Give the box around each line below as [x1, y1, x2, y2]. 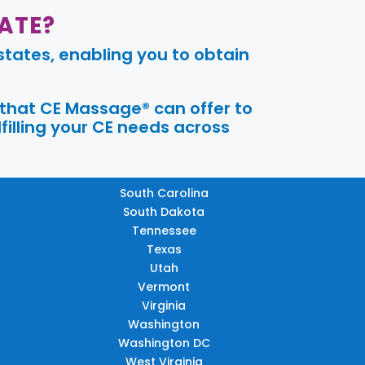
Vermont [138, 279, 191, 296]
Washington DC [117, 335, 210, 352]
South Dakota [123, 204, 205, 221]
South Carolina [119, 185, 209, 202]
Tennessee [131, 222, 196, 240]
